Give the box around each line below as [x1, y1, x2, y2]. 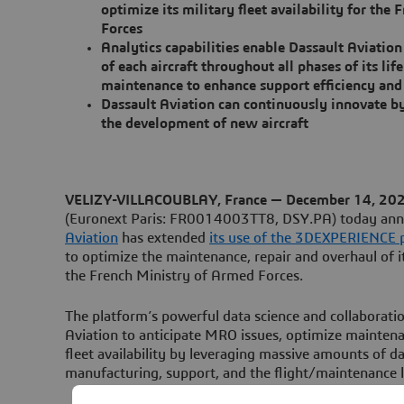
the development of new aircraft [101, 115, 308, 131]
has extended [118, 230, 209, 245]
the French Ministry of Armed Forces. [65, 268, 303, 283]
